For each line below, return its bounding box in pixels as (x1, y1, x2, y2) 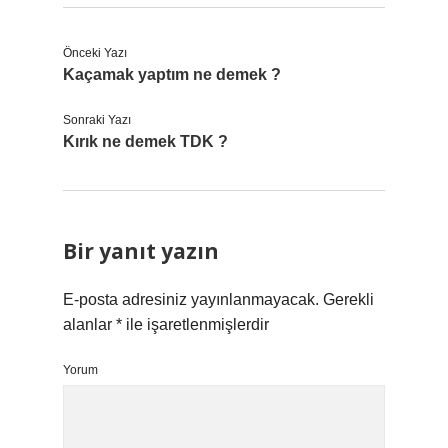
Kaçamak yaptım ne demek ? (63, 66, 281, 83)
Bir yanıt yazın (63, 237, 219, 265)
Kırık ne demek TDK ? (63, 133, 228, 150)
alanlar (63, 316, 116, 333)
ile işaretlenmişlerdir (122, 316, 269, 333)
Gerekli (323, 291, 374, 308)
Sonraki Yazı (63, 113, 131, 127)
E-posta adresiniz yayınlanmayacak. (63, 291, 319, 308)
